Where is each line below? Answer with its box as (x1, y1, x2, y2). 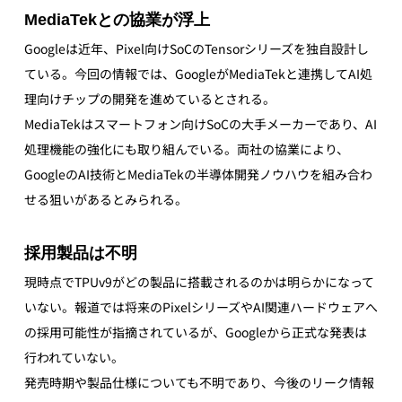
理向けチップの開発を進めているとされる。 (23, 89, 275, 108)
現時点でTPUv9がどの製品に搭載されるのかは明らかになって (23, 272, 374, 291)
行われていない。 (23, 347, 124, 366)
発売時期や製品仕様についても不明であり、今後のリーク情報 (23, 372, 374, 391)
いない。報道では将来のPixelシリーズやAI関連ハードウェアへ (23, 297, 378, 316)
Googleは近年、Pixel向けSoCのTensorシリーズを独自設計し (23, 39, 369, 57)
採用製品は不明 (23, 243, 137, 262)
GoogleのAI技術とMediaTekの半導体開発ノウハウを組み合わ (23, 164, 372, 183)
